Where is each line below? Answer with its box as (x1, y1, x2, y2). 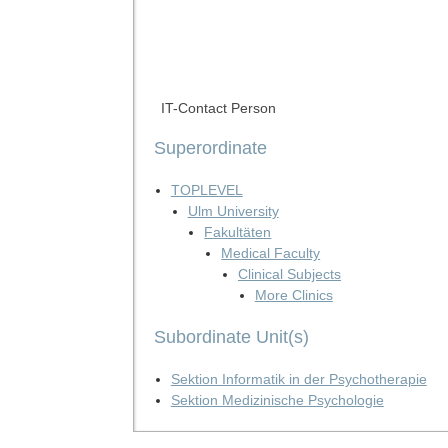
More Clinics (254, 286, 333, 303)
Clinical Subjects (237, 265, 341, 282)
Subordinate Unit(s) (153, 326, 309, 347)
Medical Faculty (221, 244, 321, 261)
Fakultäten (204, 223, 272, 240)
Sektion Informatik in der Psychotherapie (170, 370, 427, 387)
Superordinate (153, 137, 267, 158)
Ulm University (187, 202, 279, 219)
